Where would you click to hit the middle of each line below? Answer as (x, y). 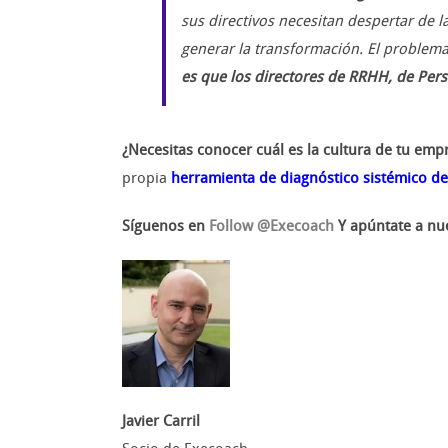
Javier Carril (161, 420)
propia (146, 178)
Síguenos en (165, 226)
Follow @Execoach (271, 226)
